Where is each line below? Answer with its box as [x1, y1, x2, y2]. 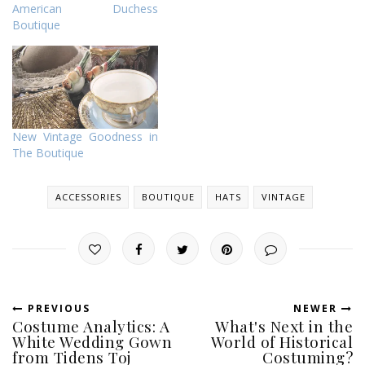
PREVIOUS [24, 301, 90, 316]
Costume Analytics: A [12, 315, 169, 337]
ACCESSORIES [55, 191, 121, 204]
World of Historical [210, 331, 353, 353]
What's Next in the [215, 315, 353, 337]
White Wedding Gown [12, 331, 172, 353]
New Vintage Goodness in [12, 129, 158, 145]
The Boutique [12, 145, 84, 161]
